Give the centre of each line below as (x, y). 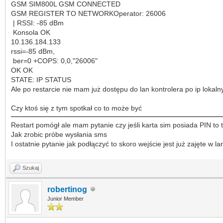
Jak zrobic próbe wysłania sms (59, 134)
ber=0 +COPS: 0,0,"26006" (54, 60)
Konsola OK (32, 32)
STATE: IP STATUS (41, 79)
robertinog (67, 189)
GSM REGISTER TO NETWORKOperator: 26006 (88, 13)
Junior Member (65, 198)
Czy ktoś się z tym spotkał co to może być (76, 108)
